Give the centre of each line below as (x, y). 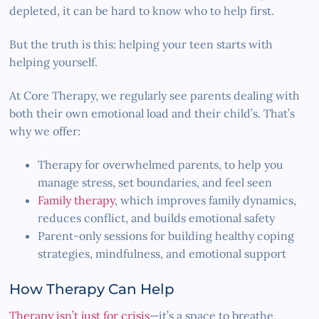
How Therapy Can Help (92, 289)
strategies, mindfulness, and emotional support (162, 253)
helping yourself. (54, 62)
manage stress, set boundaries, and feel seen (155, 182)
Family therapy (77, 200)
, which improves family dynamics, (206, 200)
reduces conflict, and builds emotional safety (157, 218)
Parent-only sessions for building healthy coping (166, 235)
